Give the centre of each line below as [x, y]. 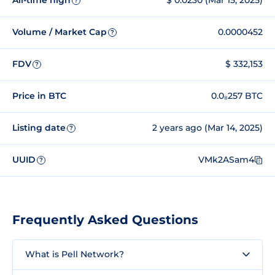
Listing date [39, 128]
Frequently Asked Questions [105, 219]
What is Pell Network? [75, 254]
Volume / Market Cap [60, 32]
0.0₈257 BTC [237, 96]
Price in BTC [39, 96]
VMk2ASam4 [226, 160]
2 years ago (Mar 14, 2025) [207, 128]
